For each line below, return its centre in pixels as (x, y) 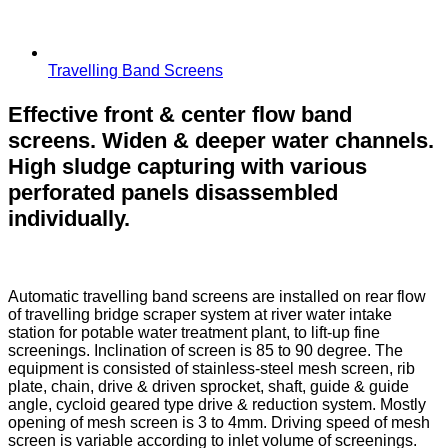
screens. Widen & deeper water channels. (221, 140)
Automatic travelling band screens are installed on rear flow (217, 296)
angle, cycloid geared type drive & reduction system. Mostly (217, 404)
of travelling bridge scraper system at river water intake (200, 314)
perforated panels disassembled (173, 192)
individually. (69, 218)
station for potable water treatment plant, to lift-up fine (194, 332)
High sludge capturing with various (187, 166)
